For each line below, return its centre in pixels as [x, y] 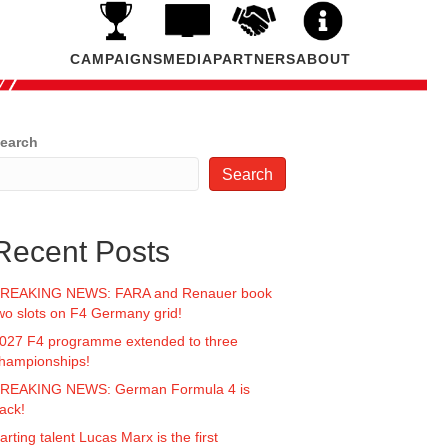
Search [247, 174]
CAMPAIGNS [116, 58]
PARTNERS [254, 58]
